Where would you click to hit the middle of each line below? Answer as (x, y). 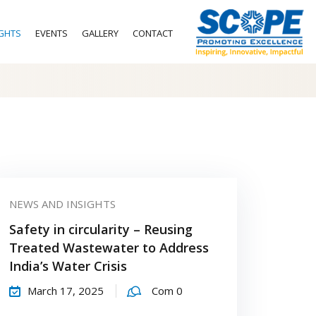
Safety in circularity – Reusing (101, 229)
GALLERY (100, 33)
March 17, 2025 (65, 291)
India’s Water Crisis (68, 266)
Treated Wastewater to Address (109, 248)
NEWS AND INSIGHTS (62, 204)
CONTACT (152, 33)
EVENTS (51, 33)
